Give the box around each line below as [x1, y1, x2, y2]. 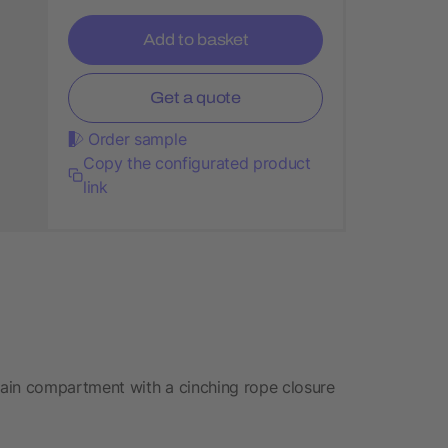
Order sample [88, 128, 187, 149]
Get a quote [150, 88, 241, 106]
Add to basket [142, 30, 249, 48]
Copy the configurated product [82, 152, 311, 173]
